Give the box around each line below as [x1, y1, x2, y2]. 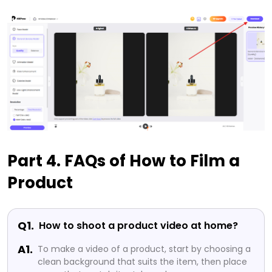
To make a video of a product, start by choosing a [38, 242, 251, 255]
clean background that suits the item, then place [38, 255, 247, 268]
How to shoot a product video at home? [39, 218, 238, 233]
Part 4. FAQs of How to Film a [7, 149, 240, 172]
